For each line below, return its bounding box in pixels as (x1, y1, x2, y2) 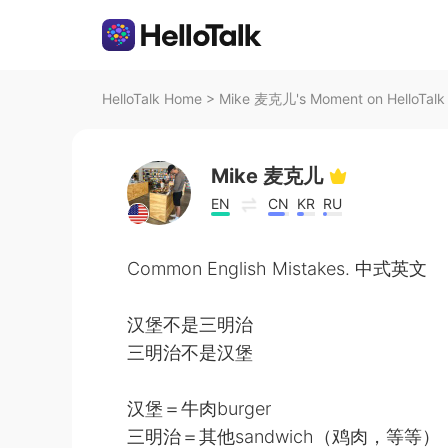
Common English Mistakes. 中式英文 (127, 258, 427, 279)
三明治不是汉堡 (127, 342, 253, 363)
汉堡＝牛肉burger (127, 398, 271, 419)
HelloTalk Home (102, 90, 202, 107)
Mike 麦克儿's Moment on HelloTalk (219, 90, 445, 107)
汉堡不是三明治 (127, 314, 253, 335)
